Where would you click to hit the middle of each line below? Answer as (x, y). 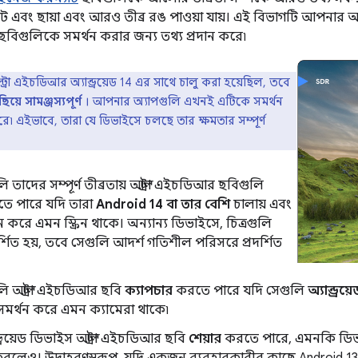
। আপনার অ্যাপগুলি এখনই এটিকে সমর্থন (182, 101)
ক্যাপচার (149, 291)
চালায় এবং (261, 205)
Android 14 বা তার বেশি (163, 205)
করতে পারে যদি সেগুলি (240, 291)
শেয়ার (205, 339)
